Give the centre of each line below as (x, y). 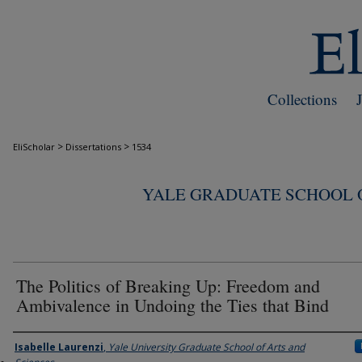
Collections (302, 99)
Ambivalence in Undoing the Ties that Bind (173, 305)
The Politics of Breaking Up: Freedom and (168, 286)
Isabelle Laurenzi (59, 347)
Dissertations (93, 147)
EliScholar (34, 147)
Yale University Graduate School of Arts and (206, 347)
